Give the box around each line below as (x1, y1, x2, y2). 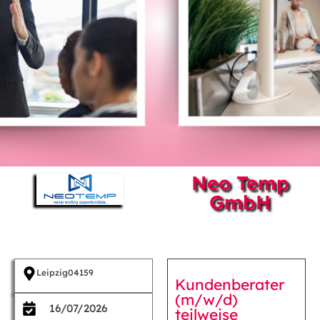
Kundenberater (175, 274, 284, 294)
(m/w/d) (175, 289, 238, 309)
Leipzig (36, 266, 68, 278)
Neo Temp (191, 171, 289, 195)
